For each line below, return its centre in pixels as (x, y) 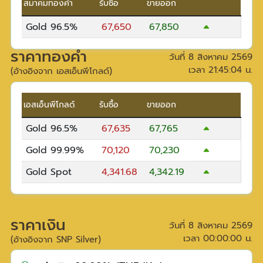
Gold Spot (48, 172)
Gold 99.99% (55, 150)
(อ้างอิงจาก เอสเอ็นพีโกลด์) (62, 71)
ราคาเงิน (38, 225)
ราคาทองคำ (49, 57)
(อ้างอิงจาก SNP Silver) (56, 239)
